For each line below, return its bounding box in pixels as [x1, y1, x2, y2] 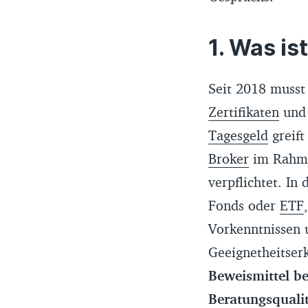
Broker [208, 149, 249, 167]
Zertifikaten [208, 102, 279, 120]
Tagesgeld [208, 126, 268, 144]
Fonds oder [208, 196, 280, 214]
